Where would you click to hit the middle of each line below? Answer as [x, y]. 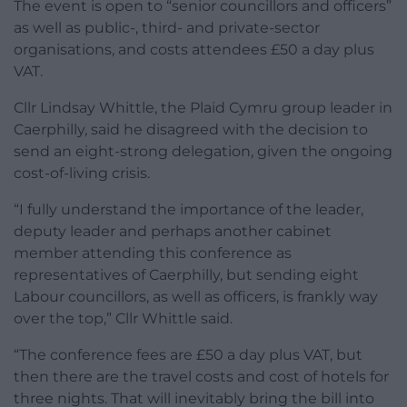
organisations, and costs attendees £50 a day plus [194, 49]
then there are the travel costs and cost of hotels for [201, 376]
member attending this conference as [153, 253]
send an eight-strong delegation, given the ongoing [203, 151]
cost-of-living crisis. [82, 173]
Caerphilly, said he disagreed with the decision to [191, 129]
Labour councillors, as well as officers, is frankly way [196, 296]
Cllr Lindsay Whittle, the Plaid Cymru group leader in [203, 107]
